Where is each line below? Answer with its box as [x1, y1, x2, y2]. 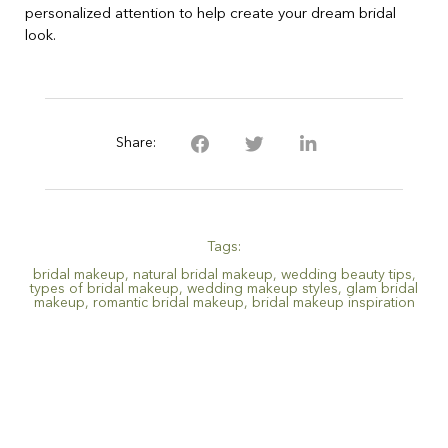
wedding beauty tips [280, 267, 412, 282]
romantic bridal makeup [92, 295, 244, 310]
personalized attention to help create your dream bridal [25, 7, 396, 23]
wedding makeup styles [187, 281, 338, 296]
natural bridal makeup [132, 267, 273, 282]
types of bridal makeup [30, 281, 179, 296]
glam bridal [346, 281, 418, 296]
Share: [115, 136, 156, 151]
